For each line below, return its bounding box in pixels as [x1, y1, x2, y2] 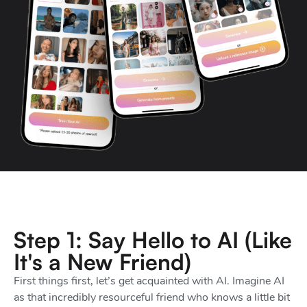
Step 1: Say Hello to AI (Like [14, 226, 292, 254]
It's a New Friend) [14, 248, 191, 276]
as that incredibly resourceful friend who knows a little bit [14, 290, 290, 306]
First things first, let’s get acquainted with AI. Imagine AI [14, 273, 284, 289]
